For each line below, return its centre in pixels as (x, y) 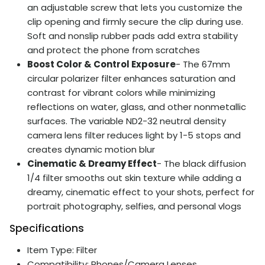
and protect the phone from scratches (114, 50)
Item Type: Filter (62, 250)
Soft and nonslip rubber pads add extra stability (132, 35)
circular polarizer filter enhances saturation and (131, 78)
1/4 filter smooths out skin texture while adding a (134, 177)
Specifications (47, 228)
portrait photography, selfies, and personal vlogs (134, 206)
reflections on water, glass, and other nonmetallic (137, 106)
